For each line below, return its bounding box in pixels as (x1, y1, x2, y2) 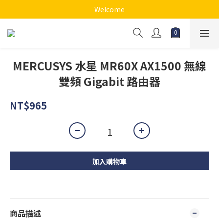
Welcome (94, 4, 125, 14)
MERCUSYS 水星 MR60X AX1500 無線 (13, 57, 206, 74)
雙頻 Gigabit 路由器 (59, 73, 160, 89)
